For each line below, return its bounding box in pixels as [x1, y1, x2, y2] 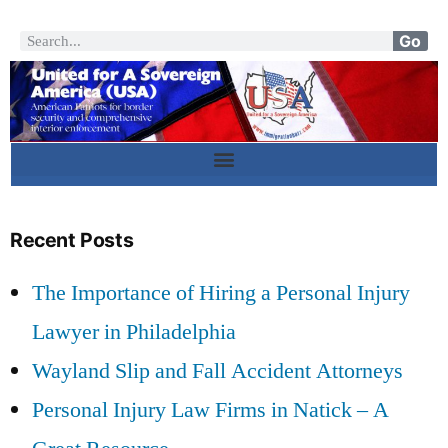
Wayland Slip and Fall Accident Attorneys [32, 356, 403, 385]
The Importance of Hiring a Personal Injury [32, 278, 410, 307]
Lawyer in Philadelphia [32, 317, 236, 346]
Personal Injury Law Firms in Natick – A [32, 395, 389, 424]
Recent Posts [10, 227, 134, 252]
